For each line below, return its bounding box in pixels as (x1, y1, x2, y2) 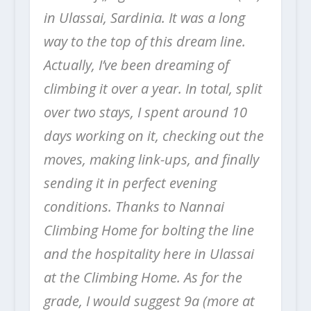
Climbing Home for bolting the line (43, 221, 254, 240)
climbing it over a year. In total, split (43, 79, 262, 99)
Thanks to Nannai (115, 197, 224, 217)
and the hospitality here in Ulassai (43, 244, 254, 264)
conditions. (43, 197, 115, 217)
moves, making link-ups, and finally (43, 150, 259, 169)
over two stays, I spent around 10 (43, 103, 247, 122)
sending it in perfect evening (43, 174, 217, 193)
